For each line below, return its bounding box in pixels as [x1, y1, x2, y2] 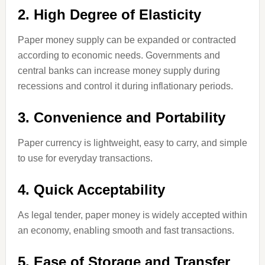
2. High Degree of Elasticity [17, 7, 201, 22]
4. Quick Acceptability [17, 182, 165, 198]
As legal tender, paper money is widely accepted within [17, 210, 247, 220]
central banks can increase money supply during [17, 66, 220, 76]
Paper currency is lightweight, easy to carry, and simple [17, 138, 247, 148]
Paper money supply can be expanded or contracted [17, 35, 236, 45]
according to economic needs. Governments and [17, 50, 220, 60]
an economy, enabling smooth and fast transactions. [17, 225, 234, 235]
